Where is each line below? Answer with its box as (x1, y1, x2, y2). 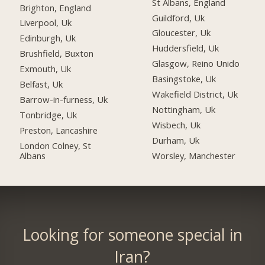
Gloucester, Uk (152, 27, 211, 39)
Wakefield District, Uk (152, 88, 238, 101)
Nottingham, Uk (152, 103, 216, 115)
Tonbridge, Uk (20, 108, 77, 121)
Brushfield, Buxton (20, 47, 94, 60)
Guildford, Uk (152, 11, 205, 24)
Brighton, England (20, 1, 92, 14)
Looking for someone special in (22, 224, 243, 245)
